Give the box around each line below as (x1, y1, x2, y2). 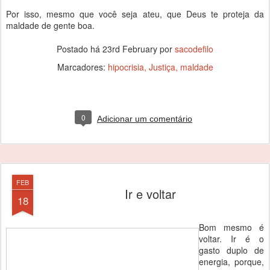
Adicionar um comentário (97, 114, 192, 124)
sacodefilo (175, 43, 213, 55)
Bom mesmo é (199, 221, 264, 233)
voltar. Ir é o (199, 233, 264, 245)
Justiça (148, 61, 175, 73)
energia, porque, (199, 256, 264, 268)
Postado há (57, 43, 102, 55)
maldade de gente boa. (6, 19, 95, 31)
